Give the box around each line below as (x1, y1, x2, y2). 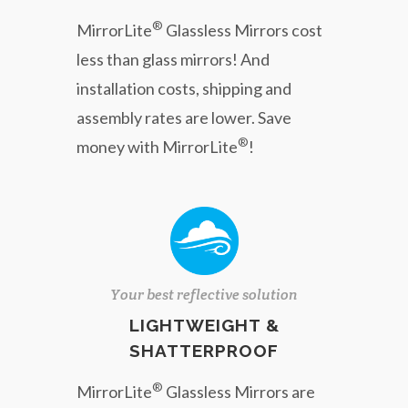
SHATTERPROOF (129, 341, 279, 361)
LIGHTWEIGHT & (128, 315, 280, 335)
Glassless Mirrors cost (163, 20, 322, 40)
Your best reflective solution (110, 285, 298, 304)
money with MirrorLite (76, 137, 238, 157)
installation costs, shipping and (76, 78, 291, 98)
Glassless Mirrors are (163, 382, 315, 402)
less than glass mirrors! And (76, 49, 270, 69)
